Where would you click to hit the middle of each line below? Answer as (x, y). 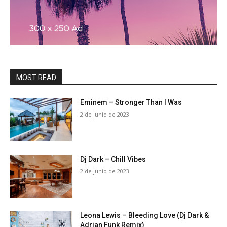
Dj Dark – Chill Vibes (113, 159)
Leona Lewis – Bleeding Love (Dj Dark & (145, 216)
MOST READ (36, 78)
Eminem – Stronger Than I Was (131, 102)
